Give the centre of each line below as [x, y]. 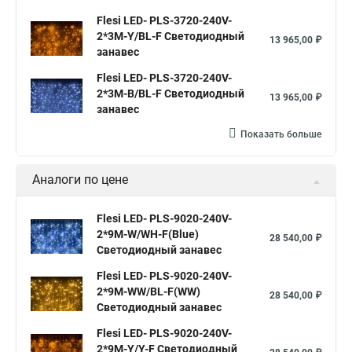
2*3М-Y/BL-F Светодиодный [170, 36]
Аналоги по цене [80, 180]
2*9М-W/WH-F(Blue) [148, 234]
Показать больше [281, 134]
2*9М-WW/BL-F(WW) [148, 291]
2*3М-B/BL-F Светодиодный [170, 93]
